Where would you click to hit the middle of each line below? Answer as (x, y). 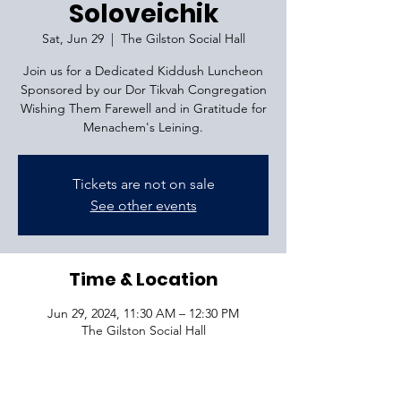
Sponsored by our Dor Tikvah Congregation (143, 90)
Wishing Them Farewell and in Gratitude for (143, 108)
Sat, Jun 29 (73, 38)
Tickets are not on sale (143, 184)
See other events (143, 205)
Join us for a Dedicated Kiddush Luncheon (143, 71)
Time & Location (143, 279)
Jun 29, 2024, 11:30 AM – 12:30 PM (143, 313)
